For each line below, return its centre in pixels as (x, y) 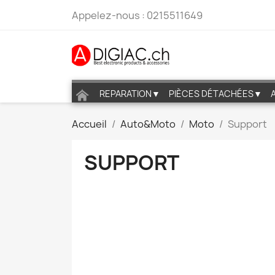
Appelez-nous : (109, 15)
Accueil (89, 124)
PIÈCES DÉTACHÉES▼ (215, 94)
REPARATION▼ (130, 94)
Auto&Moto (148, 124)
